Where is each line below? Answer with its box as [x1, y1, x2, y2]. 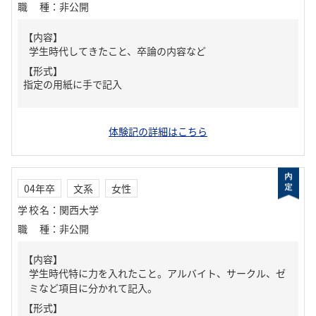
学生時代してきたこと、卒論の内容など [29, 44, 206, 58]
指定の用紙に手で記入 [23, 77, 122, 91]
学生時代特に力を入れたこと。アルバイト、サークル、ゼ [29, 266, 286, 280]
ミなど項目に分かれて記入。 [29, 281, 157, 295]
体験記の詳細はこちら [109, 124, 207, 138]
